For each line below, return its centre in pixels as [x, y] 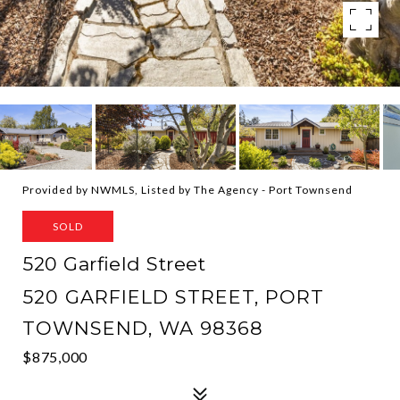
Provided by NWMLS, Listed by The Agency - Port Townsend [187, 190]
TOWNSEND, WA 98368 [143, 328]
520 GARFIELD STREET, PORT [173, 297]
